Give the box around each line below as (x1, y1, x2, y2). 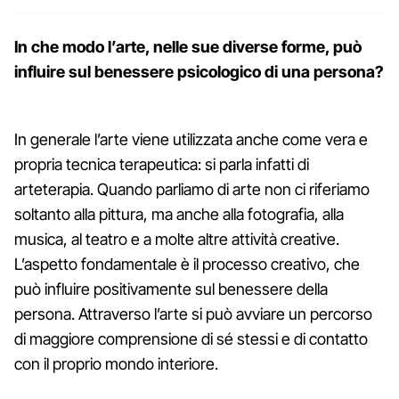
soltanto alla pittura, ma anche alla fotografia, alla (14, 204, 344, 224)
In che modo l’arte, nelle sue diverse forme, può (14, 37, 362, 56)
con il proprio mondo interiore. (14, 354, 218, 373)
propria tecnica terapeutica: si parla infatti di (14, 154, 309, 174)
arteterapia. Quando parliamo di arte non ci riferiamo (14, 179, 370, 199)
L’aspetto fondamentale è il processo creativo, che (14, 254, 360, 273)
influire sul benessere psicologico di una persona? (14, 61, 384, 81)
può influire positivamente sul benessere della (14, 279, 328, 298)
